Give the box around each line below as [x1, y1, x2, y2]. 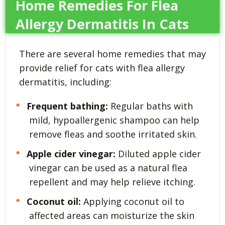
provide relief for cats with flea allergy [19, 62, 185, 74]
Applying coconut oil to [80, 195, 184, 208]
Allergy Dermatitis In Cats [16, 15, 189, 34]
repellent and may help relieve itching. [29, 176, 195, 188]
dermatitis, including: [19, 76, 111, 88]
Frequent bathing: [26, 100, 108, 113]
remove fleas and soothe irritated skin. [29, 128, 197, 141]
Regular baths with [107, 100, 193, 113]
